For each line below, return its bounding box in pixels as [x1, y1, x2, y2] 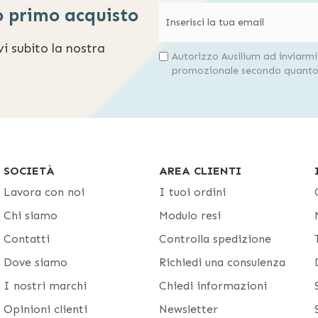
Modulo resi [159, 209, 221, 222]
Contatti [4, 232, 50, 246]
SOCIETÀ [4, 164, 55, 177]
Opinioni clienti [4, 302, 87, 316]
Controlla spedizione [159, 232, 271, 246]
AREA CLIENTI [159, 164, 241, 177]
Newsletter [159, 302, 218, 316]
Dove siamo [4, 256, 67, 269]
